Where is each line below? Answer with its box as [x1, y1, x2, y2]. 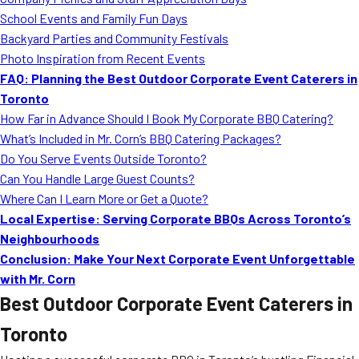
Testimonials [188, 83, 257, 100]
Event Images [188, 49, 260, 67]
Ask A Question [188, 116, 266, 134]
